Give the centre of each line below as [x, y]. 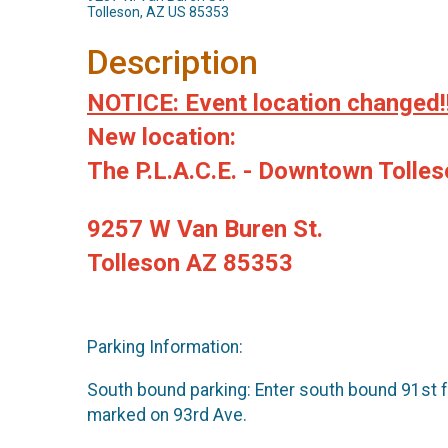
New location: [161, 137]
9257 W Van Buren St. [205, 229]
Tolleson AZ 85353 [190, 263]
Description [172, 62]
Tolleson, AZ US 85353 [158, 12]
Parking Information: [165, 347]
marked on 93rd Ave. [167, 414]
